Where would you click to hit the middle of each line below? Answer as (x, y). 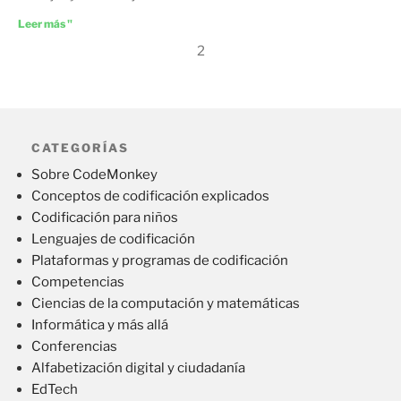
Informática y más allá (100, 325)
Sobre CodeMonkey (94, 175)
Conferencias (74, 347)
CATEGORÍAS (80, 147)
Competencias (78, 282)
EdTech (55, 390)
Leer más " (45, 23)
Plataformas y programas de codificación (160, 261)
